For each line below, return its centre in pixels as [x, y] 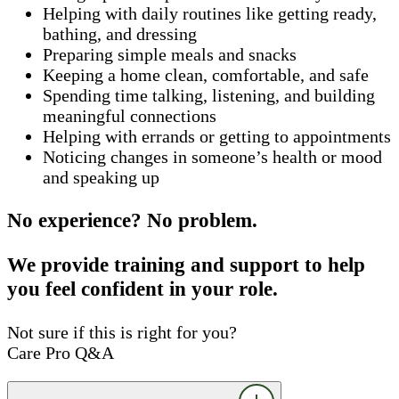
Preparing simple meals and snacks [170, 54]
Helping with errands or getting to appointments [217, 136]
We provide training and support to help [186, 265]
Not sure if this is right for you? [122, 332]
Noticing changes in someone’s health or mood [212, 156]
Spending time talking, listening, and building [209, 95]
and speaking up [101, 177]
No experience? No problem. [132, 220]
